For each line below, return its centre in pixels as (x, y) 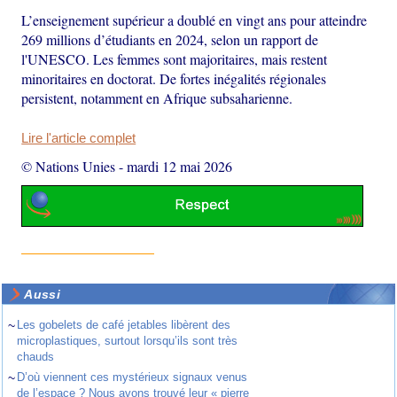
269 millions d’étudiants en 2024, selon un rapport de (170, 39)
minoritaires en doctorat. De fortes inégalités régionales (174, 78)
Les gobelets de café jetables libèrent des (124, 325)
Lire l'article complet (79, 138)
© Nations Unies (69, 166)
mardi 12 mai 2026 (180, 166)
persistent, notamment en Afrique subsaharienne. (157, 97)
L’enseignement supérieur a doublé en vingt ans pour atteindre (195, 19)
